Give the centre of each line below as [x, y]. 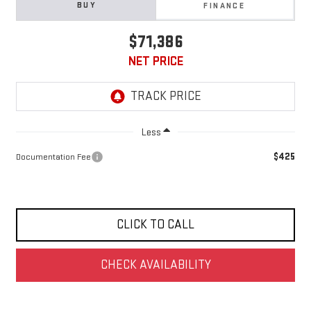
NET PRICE [155, 61]
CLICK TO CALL [155, 224]
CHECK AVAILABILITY [155, 264]
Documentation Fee [53, 157]
